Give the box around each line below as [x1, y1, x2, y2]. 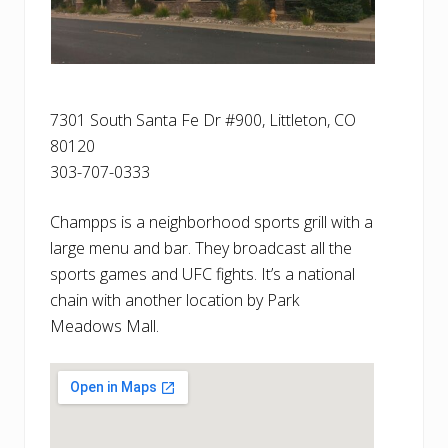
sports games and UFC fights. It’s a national [50, 263, 355, 286]
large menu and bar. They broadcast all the [50, 237, 352, 260]
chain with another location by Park [50, 289, 299, 312]
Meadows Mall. [50, 315, 159, 338]
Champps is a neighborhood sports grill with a [50, 211, 373, 234]
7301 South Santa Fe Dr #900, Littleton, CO [50, 109, 356, 132]
